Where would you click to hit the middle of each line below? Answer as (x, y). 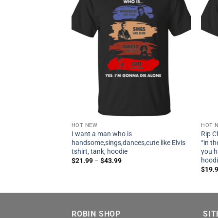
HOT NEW (84, 126)
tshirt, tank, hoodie (99, 151)
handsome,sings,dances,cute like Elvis (128, 143)
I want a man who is (101, 134)
